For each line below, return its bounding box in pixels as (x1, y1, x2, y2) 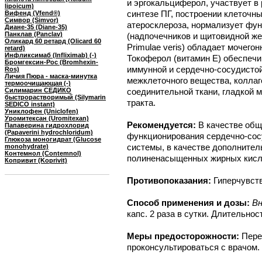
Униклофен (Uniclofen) (5, 108, 78, 115)
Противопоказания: (127, 175, 213, 185)
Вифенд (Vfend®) (5, 9, 60, 16)
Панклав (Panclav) (5, 30, 63, 37)
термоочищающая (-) (5, 80, 71, 87)
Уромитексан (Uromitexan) (5, 115, 89, 122)
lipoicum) (5, 2, 34, 9)
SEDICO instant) (5, 101, 55, 108)
